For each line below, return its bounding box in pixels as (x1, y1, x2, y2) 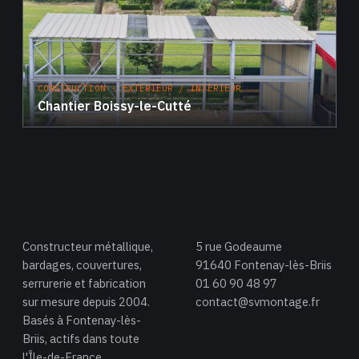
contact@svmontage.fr (196, 294, 320, 310)
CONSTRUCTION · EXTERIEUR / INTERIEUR (38, 83, 241, 95)
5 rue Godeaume (196, 239, 282, 255)
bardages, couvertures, (22, 257, 142, 273)
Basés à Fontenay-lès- (22, 313, 141, 329)
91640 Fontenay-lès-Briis (196, 257, 332, 273)
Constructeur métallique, (22, 239, 153, 255)
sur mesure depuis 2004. (22, 294, 150, 310)
